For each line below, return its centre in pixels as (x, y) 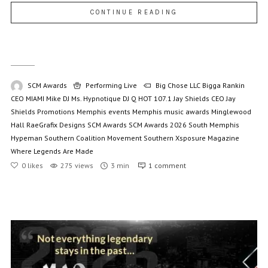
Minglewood (231, 111)
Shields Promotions (42, 111)
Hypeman (26, 138)
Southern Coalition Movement (93, 138)
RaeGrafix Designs (56, 124)
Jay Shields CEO (199, 98)
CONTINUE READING (134, 12)
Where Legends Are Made (52, 151)
